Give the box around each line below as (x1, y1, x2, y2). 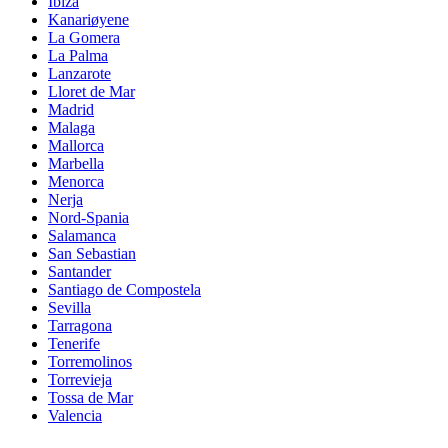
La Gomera (48, 29, 120, 47)
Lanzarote (48, 65, 111, 83)
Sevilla (48, 299, 91, 317)
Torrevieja (48, 371, 112, 389)
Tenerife (48, 335, 100, 353)
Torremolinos (48, 353, 132, 371)
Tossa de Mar (48, 389, 133, 407)
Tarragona (48, 317, 112, 335)
